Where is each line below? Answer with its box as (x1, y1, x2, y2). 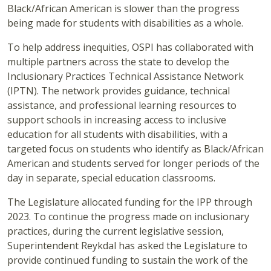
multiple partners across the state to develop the (7, 55, 229, 69)
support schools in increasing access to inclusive (7, 113, 226, 127)
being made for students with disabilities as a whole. (7, 16, 248, 30)
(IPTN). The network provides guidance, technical (7, 84, 230, 98)
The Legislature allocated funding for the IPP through (7, 195, 252, 209)
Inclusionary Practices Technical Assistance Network (7, 70, 244, 83)
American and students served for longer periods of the (7, 157, 260, 171)
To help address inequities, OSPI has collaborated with (7, 41, 253, 54)
